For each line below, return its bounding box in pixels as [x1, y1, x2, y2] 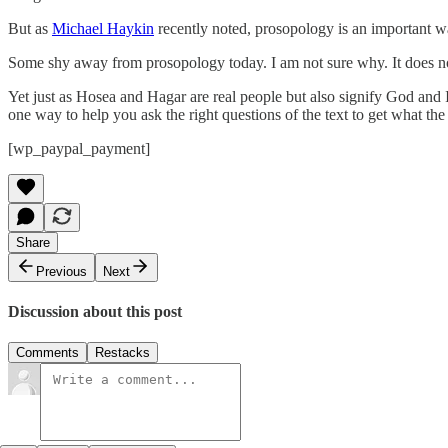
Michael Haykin [52, 19, 154, 37]
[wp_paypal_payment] [8, 139, 150, 157]
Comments [16, 345, 79, 361]
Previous [36, 263, 87, 279]
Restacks [95, 345, 150, 361]
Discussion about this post [8, 303, 182, 321]
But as [8, 19, 52, 37]
